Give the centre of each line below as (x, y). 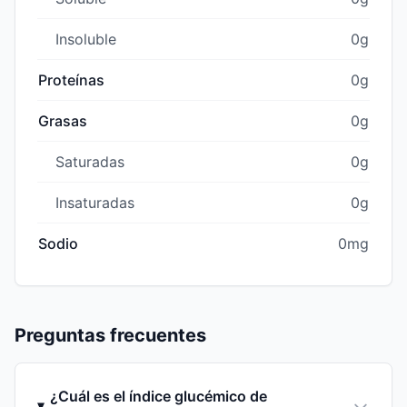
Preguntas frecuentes (110, 335)
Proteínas (71, 79)
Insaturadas (95, 202)
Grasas (63, 120)
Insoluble (86, 39)
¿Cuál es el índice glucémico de (159, 396)
